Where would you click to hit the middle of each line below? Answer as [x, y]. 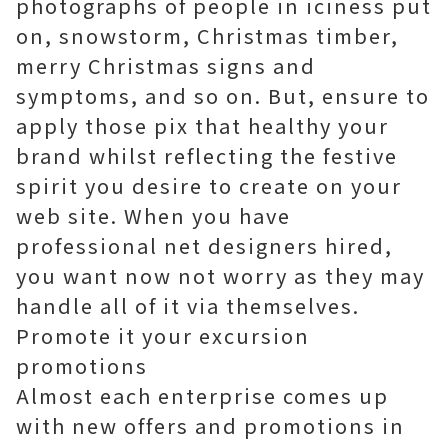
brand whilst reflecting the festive [207, 155]
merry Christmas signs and [166, 65]
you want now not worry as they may [220, 275]
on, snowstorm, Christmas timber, [207, 35]
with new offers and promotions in [210, 425]
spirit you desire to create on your [209, 185]
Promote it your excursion [163, 335]
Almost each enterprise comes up [202, 395]
